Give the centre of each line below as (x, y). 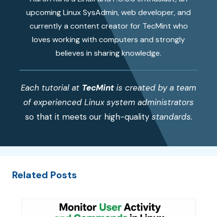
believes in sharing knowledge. (108, 53)
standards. (170, 117)
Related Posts (45, 175)
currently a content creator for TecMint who (108, 26)
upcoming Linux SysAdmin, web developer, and (108, 13)
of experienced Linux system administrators (108, 102)
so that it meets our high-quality (87, 117)
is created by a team (155, 88)
